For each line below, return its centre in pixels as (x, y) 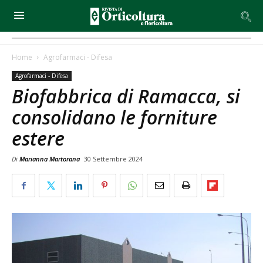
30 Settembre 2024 (113, 159)
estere (38, 138)
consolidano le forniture (114, 117)
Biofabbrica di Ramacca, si (126, 96)
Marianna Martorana (50, 159)
